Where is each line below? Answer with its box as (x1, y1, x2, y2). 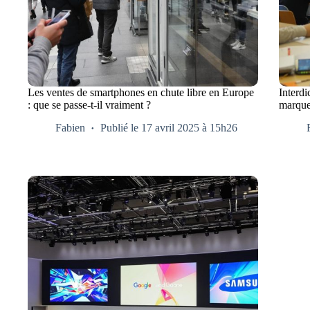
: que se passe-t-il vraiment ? (28, 98, 151, 111)
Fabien (55, 121, 85, 134)
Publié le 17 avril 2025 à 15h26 (100, 121, 237, 134)
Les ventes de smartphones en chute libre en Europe (28, 86, 254, 98)
